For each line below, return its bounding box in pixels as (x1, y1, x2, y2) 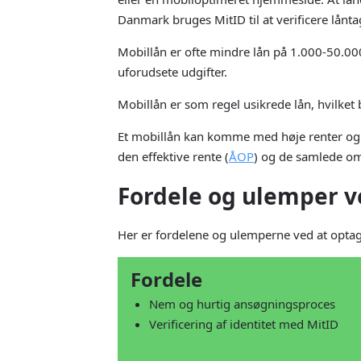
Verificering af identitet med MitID (148, 316, 338, 333)
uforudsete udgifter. (118, 63, 227, 80)
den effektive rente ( (118, 147, 229, 164)
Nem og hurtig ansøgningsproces (148, 296, 335, 313)
